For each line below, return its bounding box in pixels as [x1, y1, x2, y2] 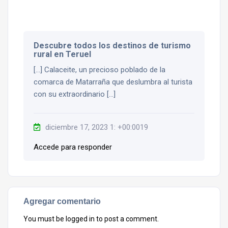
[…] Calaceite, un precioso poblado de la [34, 65, 165, 74]
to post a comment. [95, 214, 159, 223]
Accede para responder [34, 142, 112, 152]
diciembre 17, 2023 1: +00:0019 [45, 122, 148, 132]
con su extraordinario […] [34, 89, 116, 99]
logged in [66, 214, 95, 223]
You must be [23, 214, 66, 223]
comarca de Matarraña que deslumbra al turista [34, 77, 192, 87]
